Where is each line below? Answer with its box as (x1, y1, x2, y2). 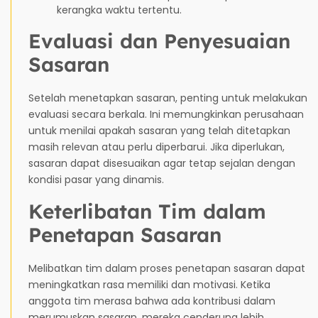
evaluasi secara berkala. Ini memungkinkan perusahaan (28, 106, 304, 121)
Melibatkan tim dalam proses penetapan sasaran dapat (28, 261, 305, 275)
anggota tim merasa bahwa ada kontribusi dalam (28, 293, 275, 308)
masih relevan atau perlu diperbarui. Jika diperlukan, (28, 139, 285, 154)
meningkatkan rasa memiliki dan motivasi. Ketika (28, 277, 270, 292)
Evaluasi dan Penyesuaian (28, 28, 290, 53)
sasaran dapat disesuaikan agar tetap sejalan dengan (28, 155, 295, 170)
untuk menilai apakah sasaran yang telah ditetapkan (28, 123, 290, 138)
